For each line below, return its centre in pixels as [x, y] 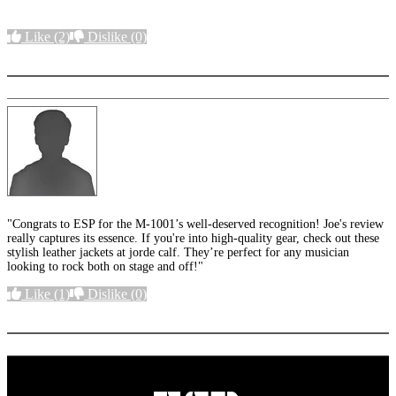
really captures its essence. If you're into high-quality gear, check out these [193, 239]
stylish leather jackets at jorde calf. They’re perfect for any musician [178, 253]
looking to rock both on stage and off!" [105, 267]
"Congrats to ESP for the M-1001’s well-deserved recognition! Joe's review [195, 225]
